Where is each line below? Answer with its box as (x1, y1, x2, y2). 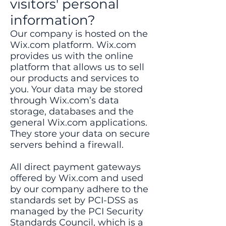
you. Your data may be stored (10, 84, 143, 95)
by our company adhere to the (10, 184, 148, 195)
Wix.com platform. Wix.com (10, 39, 136, 50)
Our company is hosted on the (10, 28, 148, 39)
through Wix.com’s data (10, 95, 119, 106)
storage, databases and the (10, 106, 134, 117)
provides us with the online (10, 50, 133, 62)
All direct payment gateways (10, 161, 141, 173)
